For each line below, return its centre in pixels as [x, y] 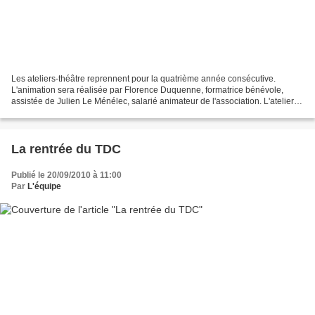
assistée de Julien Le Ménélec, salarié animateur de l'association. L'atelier [153, 101]
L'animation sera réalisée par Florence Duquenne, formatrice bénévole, [147, 90]
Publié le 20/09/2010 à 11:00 [66, 175]
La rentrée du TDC [66, 149]
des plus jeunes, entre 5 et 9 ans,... [77, 112]
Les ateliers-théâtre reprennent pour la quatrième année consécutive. [143, 78]
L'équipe [44, 186]
